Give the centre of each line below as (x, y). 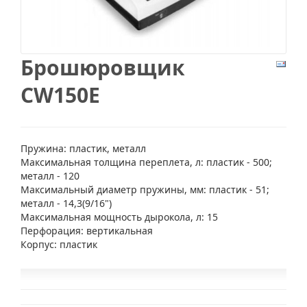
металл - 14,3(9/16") (66, 203)
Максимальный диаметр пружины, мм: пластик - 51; (145, 189)
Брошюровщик (103, 67)
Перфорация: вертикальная (87, 230)
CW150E (60, 95)
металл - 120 (50, 175)
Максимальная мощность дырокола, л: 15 (119, 217)
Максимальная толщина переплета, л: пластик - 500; (146, 162)
